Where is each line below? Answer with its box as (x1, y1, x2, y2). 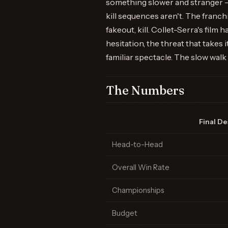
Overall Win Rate (112, 163, 169, 172)
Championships (112, 186, 164, 195)
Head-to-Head (112, 140, 163, 149)
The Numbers (106, 83, 184, 98)
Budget (112, 209, 137, 218)
